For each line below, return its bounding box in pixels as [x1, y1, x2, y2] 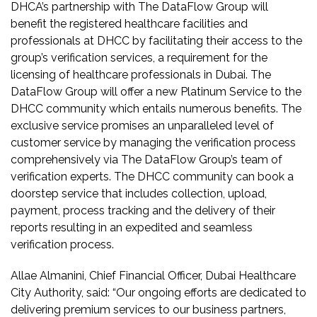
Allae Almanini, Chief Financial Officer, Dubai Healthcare [11, 268, 296, 282]
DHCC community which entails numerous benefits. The [11, 101, 301, 115]
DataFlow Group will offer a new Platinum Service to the [11, 84, 301, 98]
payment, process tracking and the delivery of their [11, 203, 275, 217]
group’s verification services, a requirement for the [11, 50, 267, 64]
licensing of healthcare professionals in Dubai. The [11, 67, 271, 81]
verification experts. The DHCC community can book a [11, 169, 294, 183]
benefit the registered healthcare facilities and [11, 16, 248, 30]
